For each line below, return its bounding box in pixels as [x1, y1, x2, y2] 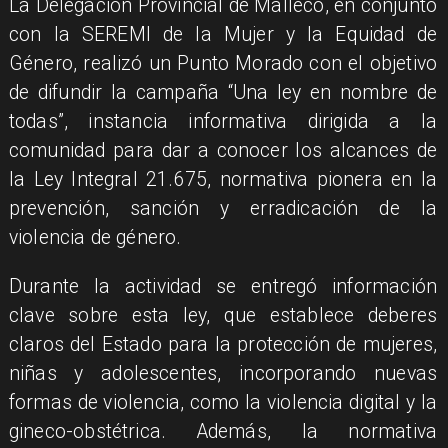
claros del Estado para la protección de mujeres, [8, 332, 438, 356]
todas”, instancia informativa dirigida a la [8, 110, 438, 134]
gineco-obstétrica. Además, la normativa [8, 419, 438, 443]
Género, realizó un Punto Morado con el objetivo [8, 52, 438, 76]
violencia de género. [8, 226, 182, 250]
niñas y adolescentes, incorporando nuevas [8, 361, 438, 385]
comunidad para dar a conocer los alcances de [8, 139, 438, 163]
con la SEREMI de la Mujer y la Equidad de [8, 23, 438, 47]
